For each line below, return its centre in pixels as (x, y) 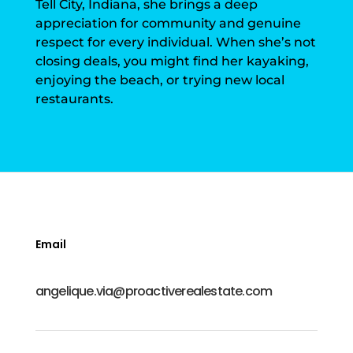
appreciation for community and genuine (168, 24)
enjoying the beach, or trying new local (160, 80)
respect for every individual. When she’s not (175, 43)
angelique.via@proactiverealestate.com (154, 292)
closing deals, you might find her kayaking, (172, 61)
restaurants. (74, 99)
